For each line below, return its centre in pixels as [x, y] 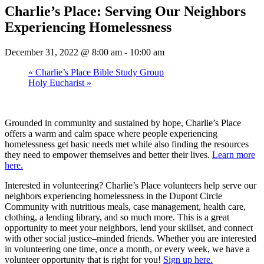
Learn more [234, 154]
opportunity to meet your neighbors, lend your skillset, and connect [129, 227]
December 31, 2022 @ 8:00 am [63, 52]
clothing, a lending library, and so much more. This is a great [117, 217]
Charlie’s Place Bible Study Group [98, 72]
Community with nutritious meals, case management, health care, [125, 206]
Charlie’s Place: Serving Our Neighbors [125, 11]
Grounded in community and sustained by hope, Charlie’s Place [123, 123]
